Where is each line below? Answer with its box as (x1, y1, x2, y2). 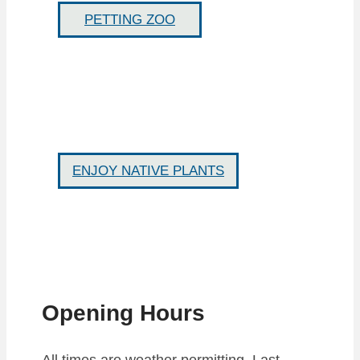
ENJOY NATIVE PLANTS (72, 162, 224, 178)
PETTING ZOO (84, 11, 175, 27)
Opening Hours (42, 300, 205, 325)
